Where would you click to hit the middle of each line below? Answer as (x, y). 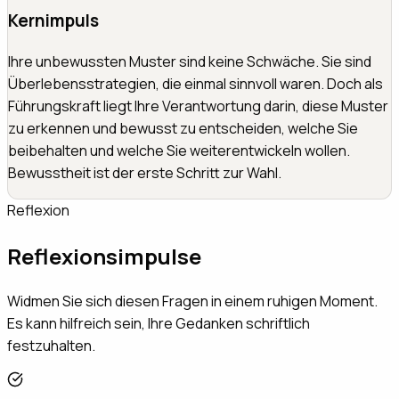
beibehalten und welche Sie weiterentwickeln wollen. (179, 150)
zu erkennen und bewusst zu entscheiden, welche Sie (183, 128)
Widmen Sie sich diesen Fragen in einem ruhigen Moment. (192, 301)
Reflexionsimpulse (104, 256)
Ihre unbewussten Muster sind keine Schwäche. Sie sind (190, 61)
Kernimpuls (53, 20)
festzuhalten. (51, 346)
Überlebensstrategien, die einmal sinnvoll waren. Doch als (195, 83)
